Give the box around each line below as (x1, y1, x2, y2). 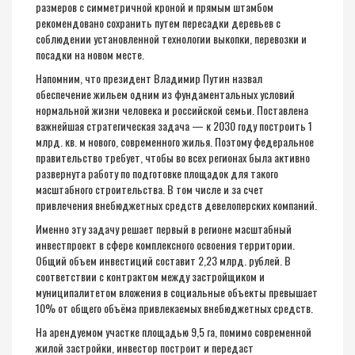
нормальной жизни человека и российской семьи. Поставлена (36, 101, 308, 118)
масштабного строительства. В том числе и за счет (36, 181, 264, 197)
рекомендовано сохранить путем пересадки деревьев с (36, 14, 281, 31)
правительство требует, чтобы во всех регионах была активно (36, 149, 310, 166)
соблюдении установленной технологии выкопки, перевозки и (36, 30, 307, 47)
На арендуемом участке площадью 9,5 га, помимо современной (36, 323, 311, 340)
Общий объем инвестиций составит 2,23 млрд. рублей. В (36, 252, 291, 269)
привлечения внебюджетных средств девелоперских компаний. (36, 197, 317, 213)
